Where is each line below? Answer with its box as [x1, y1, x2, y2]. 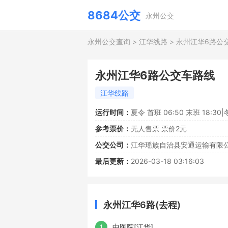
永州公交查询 [88, 37, 130, 46]
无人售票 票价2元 [131, 124, 187, 133]
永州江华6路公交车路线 [95, 69, 215, 82]
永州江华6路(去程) [103, 199, 181, 210]
